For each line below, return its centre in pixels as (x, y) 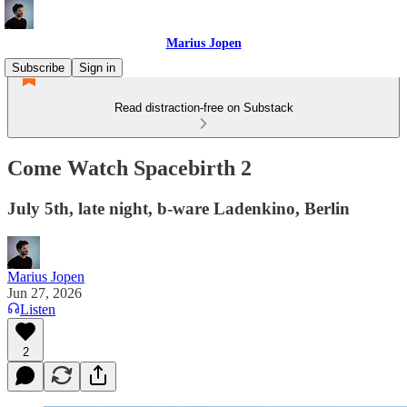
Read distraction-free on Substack (203, 108)
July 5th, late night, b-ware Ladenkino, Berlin (179, 208)
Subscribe (38, 68)
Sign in (97, 68)
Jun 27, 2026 (45, 293)
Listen (38, 309)
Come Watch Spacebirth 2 (129, 168)
